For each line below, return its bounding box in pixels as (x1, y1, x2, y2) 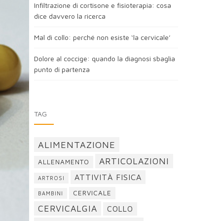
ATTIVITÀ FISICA (74, 172, 142, 182)
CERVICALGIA (37, 203, 97, 214)
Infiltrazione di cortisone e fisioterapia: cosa (34, 1, 171, 9)
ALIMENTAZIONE (37, 139, 115, 150)
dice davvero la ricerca (34, 12, 106, 20)
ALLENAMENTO (37, 158, 89, 166)
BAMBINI (37, 190, 63, 196)
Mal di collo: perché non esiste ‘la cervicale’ (34, 33, 171, 41)
